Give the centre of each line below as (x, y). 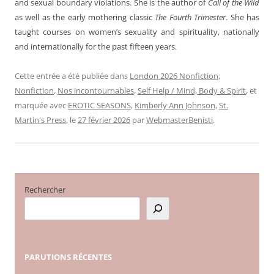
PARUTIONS (48, 257)
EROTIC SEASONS (99, 105)
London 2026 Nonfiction (174, 76)
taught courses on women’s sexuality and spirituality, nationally (137, 31)
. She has (243, 17)
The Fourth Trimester (191, 17)
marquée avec (41, 105)
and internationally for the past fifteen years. (96, 46)
